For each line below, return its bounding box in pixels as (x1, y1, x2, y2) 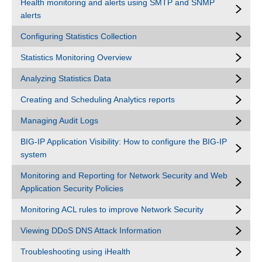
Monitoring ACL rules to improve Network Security (20, 205, 204, 214)
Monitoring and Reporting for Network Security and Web (20, 171, 227, 180)
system (20, 150, 47, 159)
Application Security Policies (20, 184, 123, 193)
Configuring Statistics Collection (20, 32, 137, 41)
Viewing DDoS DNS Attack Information (20, 226, 161, 235)
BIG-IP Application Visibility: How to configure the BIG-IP (20, 137, 227, 146)
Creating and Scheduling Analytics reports (20, 95, 175, 104)
